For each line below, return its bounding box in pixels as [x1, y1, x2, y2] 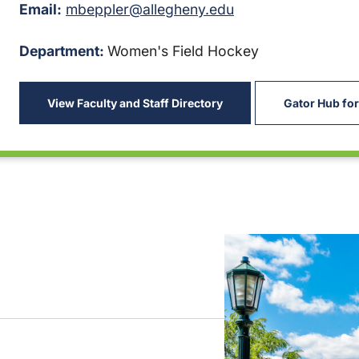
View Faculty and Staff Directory [47, 95, 223, 110]
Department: [19, 42, 107, 59]
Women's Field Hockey [107, 42, 259, 59]
